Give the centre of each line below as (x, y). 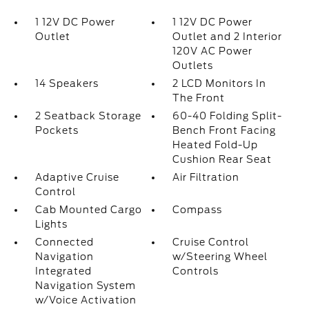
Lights (51, 224)
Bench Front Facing (225, 130)
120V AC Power (213, 51)
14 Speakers (67, 83)
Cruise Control (211, 242)
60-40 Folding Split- (228, 116)
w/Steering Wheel (220, 257)
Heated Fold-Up (216, 145)
